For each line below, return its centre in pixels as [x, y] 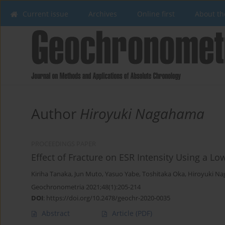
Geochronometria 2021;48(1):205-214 [86, 187]
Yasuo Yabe [122, 174]
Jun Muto [88, 174]
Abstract [56, 213]
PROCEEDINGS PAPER [64, 144]
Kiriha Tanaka [51, 174]
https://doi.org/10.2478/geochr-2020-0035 [108, 198]
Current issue [45, 14]
